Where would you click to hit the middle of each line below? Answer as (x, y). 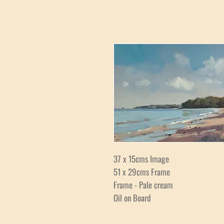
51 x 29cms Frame (142, 172)
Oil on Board (132, 198)
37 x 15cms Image (141, 159)
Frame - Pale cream (143, 185)
